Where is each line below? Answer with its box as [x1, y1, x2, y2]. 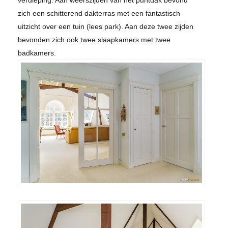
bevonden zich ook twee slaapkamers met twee [18, 36, 170, 44]
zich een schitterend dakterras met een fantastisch [18, 9, 180, 17]
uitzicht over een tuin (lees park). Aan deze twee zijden [18, 22, 193, 31]
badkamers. [18, 49, 56, 57]
